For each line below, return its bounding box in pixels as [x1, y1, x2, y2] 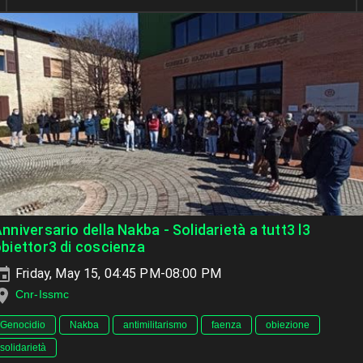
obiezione [266, 318, 310, 331]
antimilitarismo [123, 318, 187, 331]
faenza [211, 318, 241, 331]
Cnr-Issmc [15, 288, 70, 301]
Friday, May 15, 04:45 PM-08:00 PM [12, 266, 222, 282]
